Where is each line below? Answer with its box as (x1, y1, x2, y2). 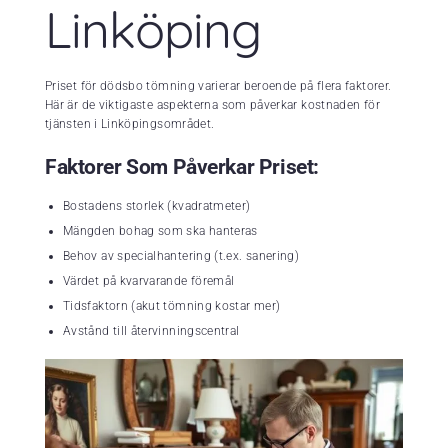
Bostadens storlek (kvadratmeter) (63, 199, 251, 214)
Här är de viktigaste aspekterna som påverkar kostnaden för (45, 98, 380, 113)
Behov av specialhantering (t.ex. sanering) (63, 249, 300, 264)
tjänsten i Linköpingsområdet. (45, 117, 215, 132)
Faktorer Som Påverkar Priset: (45, 155, 319, 180)
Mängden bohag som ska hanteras (63, 224, 258, 239)
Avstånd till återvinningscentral (63, 324, 240, 339)
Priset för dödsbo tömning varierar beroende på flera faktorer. (45, 79, 392, 94)
